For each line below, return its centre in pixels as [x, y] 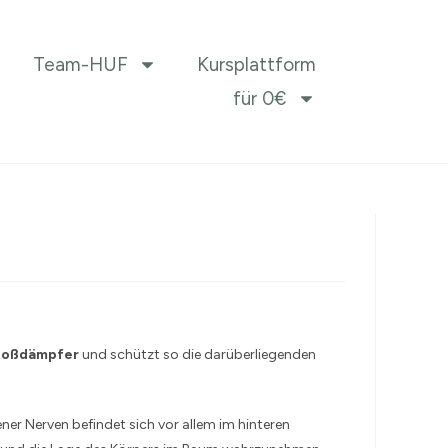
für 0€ [259, 98]
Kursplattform [256, 64]
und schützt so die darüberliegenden [197, 355]
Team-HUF [80, 64]
